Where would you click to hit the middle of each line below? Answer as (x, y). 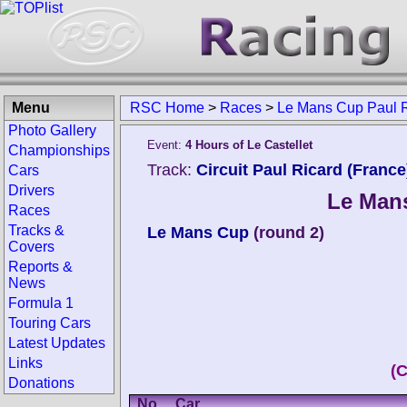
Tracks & (36, 230)
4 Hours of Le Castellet (249, 145)
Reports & (40, 267)
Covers (31, 247)
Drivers (31, 190)
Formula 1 (41, 303)
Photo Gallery (52, 130)
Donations (41, 383)
